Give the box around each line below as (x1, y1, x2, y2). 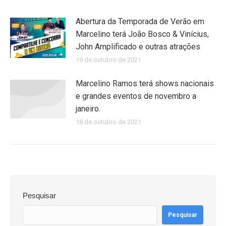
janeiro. (76, 103, 100, 114)
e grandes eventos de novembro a (76, 91, 196, 101)
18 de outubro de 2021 (76, 118, 141, 126)
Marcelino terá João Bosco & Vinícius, (76, 29, 209, 39)
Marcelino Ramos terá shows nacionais (76, 78, 214, 88)
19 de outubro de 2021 (76, 55, 141, 64)
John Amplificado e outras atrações (76, 41, 200, 51)
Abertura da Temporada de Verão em (76, 16, 204, 26)
